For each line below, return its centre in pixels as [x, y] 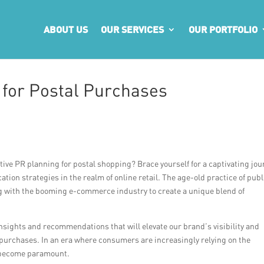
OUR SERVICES [132, 29]
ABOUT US [66, 29]
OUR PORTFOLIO [223, 29]
